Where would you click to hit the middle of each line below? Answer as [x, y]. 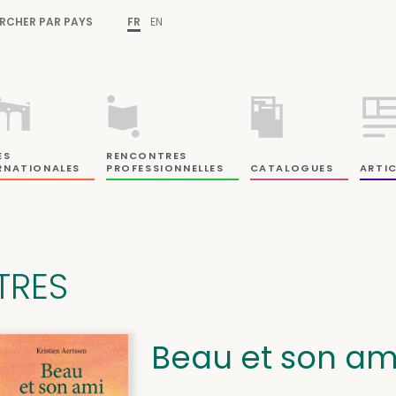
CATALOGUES [292, 168]
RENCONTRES [147, 155]
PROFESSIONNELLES [165, 168]
